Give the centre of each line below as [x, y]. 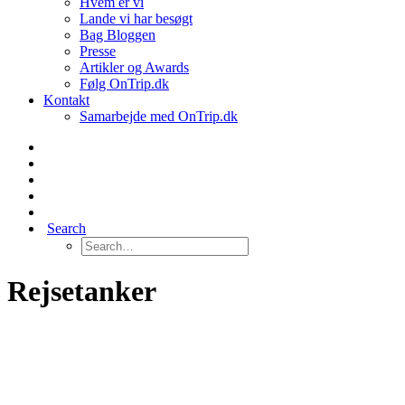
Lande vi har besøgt [136, 19]
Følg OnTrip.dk [124, 84]
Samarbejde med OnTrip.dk [159, 116]
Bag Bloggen [118, 35]
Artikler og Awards [134, 67]
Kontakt [66, 100]
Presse [98, 51]
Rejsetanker [82, 292]
